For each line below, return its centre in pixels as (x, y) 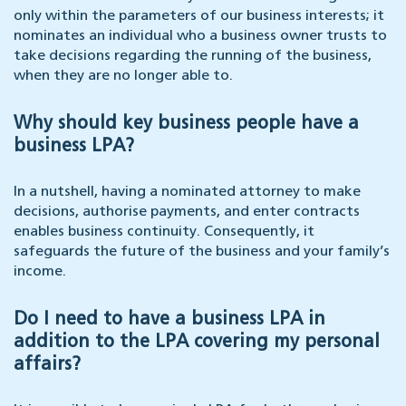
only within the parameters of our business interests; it (199, 17)
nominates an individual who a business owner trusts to (200, 37)
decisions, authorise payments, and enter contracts (187, 213)
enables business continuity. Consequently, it (164, 232)
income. (40, 272)
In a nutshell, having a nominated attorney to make (187, 193)
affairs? (47, 366)
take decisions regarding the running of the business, (193, 57)
